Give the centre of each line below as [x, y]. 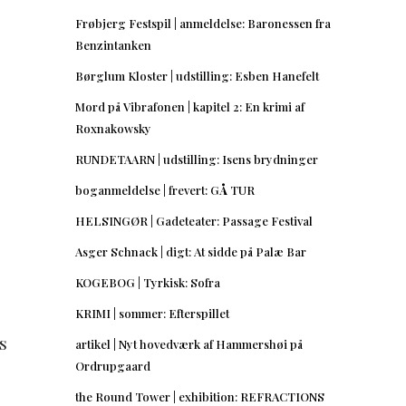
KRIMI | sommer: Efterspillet [152, 313]
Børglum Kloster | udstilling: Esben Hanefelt [197, 75]
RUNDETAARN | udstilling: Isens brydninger [197, 159]
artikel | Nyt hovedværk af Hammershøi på [189, 343]
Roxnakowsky [113, 128]
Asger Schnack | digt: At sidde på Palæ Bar [191, 251]
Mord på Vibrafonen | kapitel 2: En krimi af [190, 106]
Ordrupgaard [113, 365]
